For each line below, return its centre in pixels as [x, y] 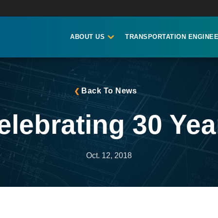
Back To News [109, 91]
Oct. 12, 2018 [109, 155]
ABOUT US [88, 37]
